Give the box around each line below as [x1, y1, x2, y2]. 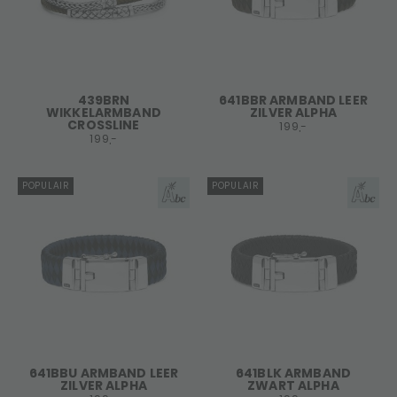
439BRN [77, 91, 130, 109]
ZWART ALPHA [247, 377, 339, 394]
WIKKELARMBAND [46, 104, 161, 121]
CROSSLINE [67, 116, 140, 134]
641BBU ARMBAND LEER [28, 364, 179, 382]
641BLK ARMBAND [236, 364, 351, 382]
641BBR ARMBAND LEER [219, 91, 368, 109]
